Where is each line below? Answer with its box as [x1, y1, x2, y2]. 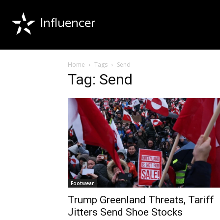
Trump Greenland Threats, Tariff [68, 194, 214, 206]
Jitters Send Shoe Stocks [68, 206, 183, 219]
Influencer [40, 13, 95, 34]
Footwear [71, 180, 94, 187]
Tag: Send [68, 71, 133, 88]
